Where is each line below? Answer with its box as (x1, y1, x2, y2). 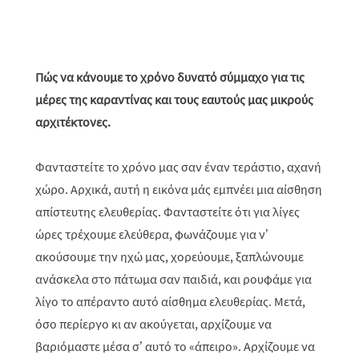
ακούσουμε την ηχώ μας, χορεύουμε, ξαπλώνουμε (35, 248, 304, 264)
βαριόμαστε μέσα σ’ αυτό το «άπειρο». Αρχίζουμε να (35, 338, 315, 354)
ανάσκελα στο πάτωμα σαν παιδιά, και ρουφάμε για (35, 271, 312, 287)
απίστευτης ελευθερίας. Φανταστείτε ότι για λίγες (35, 204, 300, 220)
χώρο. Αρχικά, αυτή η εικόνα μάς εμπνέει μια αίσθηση (35, 181, 322, 197)
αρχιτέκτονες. (35, 114, 111, 130)
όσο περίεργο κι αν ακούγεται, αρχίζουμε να (35, 316, 272, 332)
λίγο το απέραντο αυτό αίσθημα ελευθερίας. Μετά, (35, 293, 305, 309)
